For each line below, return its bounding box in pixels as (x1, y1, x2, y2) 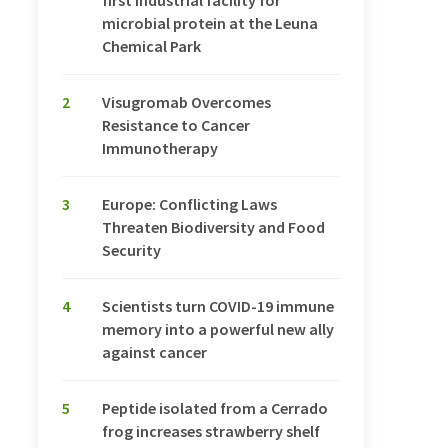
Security (102, 240, 161, 261)
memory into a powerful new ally (102, 319, 334, 340)
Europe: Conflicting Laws (102, 194, 277, 215)
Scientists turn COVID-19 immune (102, 296, 334, 317)
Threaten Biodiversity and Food (102, 217, 325, 238)
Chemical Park (102, 36, 201, 57)
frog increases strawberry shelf (102, 421, 320, 442)
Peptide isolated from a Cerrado (102, 398, 328, 419)
